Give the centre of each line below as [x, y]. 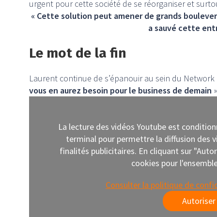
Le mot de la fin [78, 53]
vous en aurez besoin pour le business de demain [120, 91]
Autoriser [199, 201]
